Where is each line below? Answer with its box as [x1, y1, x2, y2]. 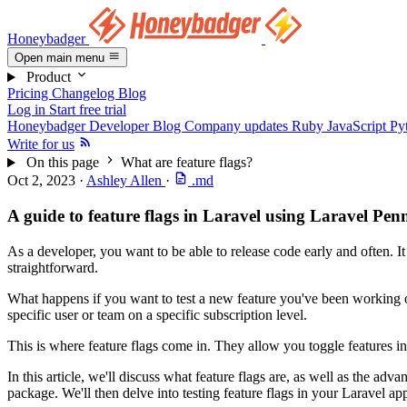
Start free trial [49, 102, 126, 118]
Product [22, 69, 74, 85]
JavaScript [327, 118, 390, 134]
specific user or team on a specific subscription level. [7, 306, 307, 323]
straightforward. [7, 259, 98, 275]
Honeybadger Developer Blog [7, 118, 184, 134]
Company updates [184, 118, 292, 134]
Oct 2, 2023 [7, 173, 79, 189]
